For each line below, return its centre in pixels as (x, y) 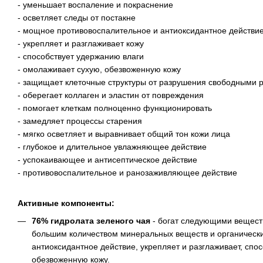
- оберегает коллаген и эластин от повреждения (111, 95)
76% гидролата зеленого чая (92, 220)
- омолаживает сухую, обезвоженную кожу (99, 69)
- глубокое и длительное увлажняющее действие (112, 146)
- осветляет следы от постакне (77, 17)
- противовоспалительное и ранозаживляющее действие (127, 172)
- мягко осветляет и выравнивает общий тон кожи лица (124, 134)
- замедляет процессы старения (80, 121)
